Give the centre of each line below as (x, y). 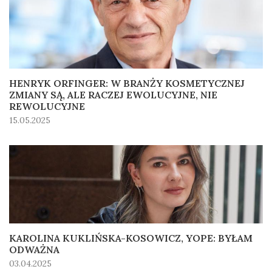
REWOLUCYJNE (47, 107)
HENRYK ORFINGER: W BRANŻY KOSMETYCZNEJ (127, 83)
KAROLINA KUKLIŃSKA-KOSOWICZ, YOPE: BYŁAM (131, 238)
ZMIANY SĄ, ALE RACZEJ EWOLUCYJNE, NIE (113, 95)
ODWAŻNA (34, 250)
